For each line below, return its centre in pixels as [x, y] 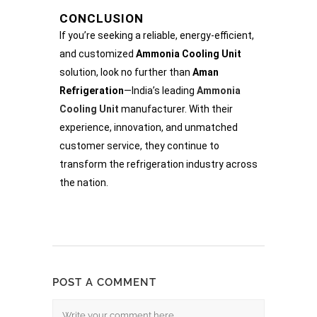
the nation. [84, 183]
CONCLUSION [102, 18]
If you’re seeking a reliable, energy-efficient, [157, 35]
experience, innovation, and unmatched [149, 127]
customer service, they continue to [139, 146]
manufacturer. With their [176, 109]
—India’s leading [160, 91]
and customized [98, 54]
